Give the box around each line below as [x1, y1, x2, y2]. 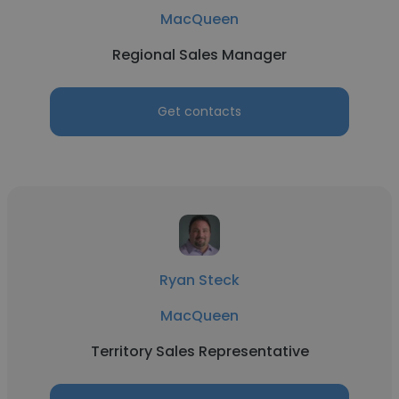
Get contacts [158, 102, 241, 120]
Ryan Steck [159, 270, 240, 290]
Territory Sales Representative [90, 341, 309, 362]
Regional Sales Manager [112, 45, 287, 65]
